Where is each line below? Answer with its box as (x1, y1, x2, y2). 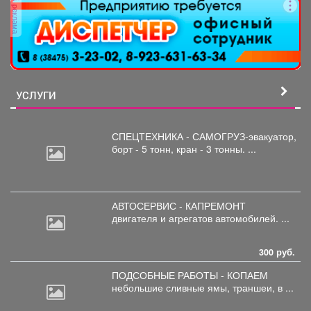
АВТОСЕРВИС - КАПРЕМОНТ (112, 199, 246, 213)
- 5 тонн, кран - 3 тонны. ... (135, 142, 256, 156)
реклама (10, 1, 22, 34)
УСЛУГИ (16, 88, 56, 103)
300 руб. (259, 246, 295, 259)
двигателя (112, 211, 160, 226)
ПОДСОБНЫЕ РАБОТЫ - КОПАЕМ (112, 268, 268, 283)
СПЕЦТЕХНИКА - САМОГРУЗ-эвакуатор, (112, 129, 296, 144)
